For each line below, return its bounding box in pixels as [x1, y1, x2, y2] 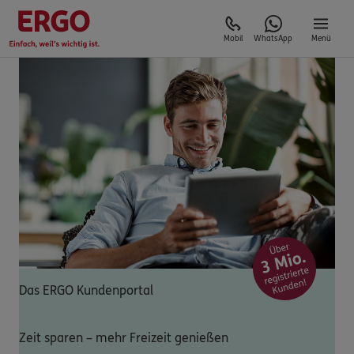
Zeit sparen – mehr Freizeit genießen [19, 330, 228, 345]
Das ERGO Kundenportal [19, 282, 153, 298]
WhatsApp [254, 34, 292, 43]
